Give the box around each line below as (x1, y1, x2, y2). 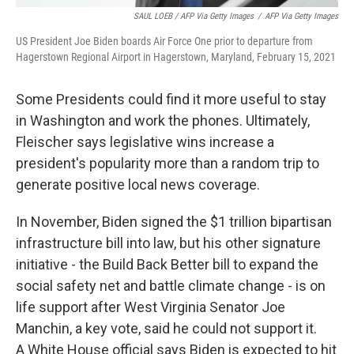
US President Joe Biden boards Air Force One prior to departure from (16, 35, 313, 47)
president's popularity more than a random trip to (16, 155, 319, 171)
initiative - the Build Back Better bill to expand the (16, 256, 318, 273)
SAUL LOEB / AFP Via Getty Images (134, 11, 254, 21)
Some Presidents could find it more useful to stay (16, 91, 326, 107)
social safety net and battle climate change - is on (16, 277, 326, 294)
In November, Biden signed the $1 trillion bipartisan (16, 213, 332, 230)
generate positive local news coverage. (16, 176, 260, 193)
